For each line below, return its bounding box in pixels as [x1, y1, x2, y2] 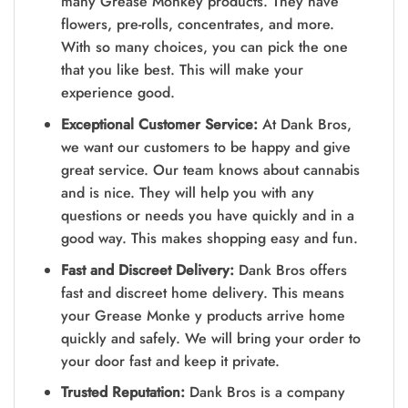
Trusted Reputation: [60, 382, 189, 403]
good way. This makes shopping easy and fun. [60, 227, 358, 249]
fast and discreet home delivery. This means [60, 281, 344, 303]
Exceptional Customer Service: [60, 113, 258, 135]
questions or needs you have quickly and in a [60, 204, 354, 226]
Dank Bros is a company [189, 382, 345, 403]
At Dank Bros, [257, 113, 352, 135]
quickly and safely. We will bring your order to [60, 327, 361, 349]
